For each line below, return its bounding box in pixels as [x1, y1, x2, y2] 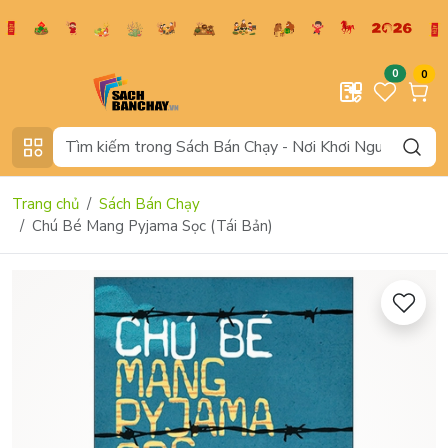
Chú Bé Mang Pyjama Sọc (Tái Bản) [32, 215, 273, 236]
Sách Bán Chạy [99, 193, 200, 214]
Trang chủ [12, 193, 79, 214]
